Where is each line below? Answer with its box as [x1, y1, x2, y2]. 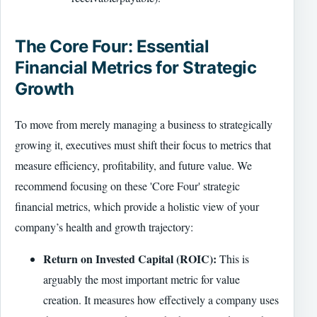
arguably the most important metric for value [43, 272, 240, 287]
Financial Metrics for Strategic [15, 57, 257, 79]
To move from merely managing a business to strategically [15, 117, 272, 132]
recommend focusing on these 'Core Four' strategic [15, 178, 240, 194]
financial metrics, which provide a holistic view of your [15, 199, 259, 214]
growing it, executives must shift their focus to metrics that [15, 137, 271, 153]
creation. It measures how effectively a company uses [43, 292, 279, 308]
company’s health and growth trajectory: [15, 219, 193, 235]
